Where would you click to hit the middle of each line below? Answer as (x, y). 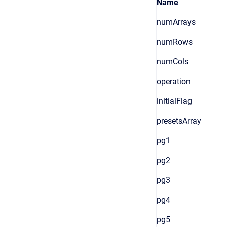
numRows (175, 42)
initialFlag (174, 101)
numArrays (176, 22)
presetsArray (179, 121)
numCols (173, 62)
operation (174, 81)
